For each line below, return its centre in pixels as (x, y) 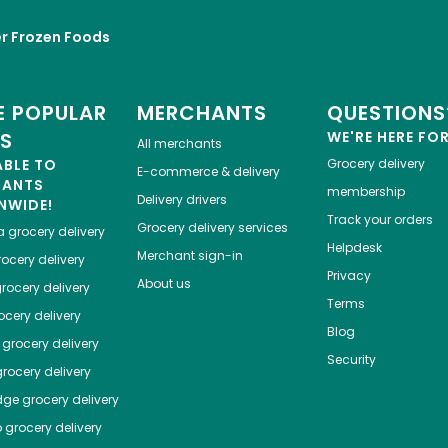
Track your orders (379, 220)
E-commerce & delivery (208, 172)
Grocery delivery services (212, 228)
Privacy (348, 276)
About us (163, 284)
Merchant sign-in (189, 256)
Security (351, 360)
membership (365, 192)
